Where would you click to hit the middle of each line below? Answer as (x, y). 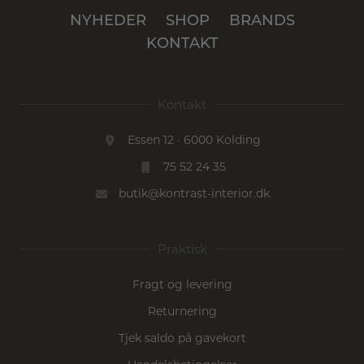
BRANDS (262, 22)
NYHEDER (108, 22)
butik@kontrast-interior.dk (195, 194)
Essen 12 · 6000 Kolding (195, 140)
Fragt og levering (182, 285)
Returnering (182, 312)
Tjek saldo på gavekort (182, 338)
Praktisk (182, 249)
